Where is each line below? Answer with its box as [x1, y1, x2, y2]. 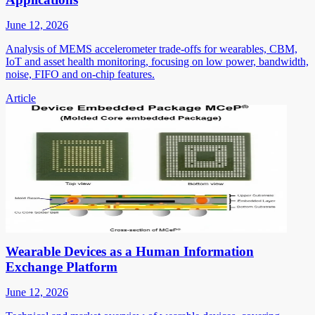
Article [6, 91, 36, 104]
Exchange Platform [6, 259, 117, 274]
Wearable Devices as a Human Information [6, 243, 254, 259]
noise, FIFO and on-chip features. [6, 67, 155, 80]
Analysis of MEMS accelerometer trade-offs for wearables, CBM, [6, 42, 297, 55]
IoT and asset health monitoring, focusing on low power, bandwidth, [6, 55, 309, 67]
